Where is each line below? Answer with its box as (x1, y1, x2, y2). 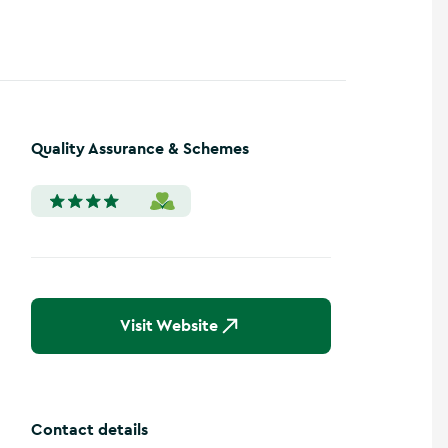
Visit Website (120, 315, 218, 336)
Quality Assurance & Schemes (31, 138, 249, 159)
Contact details (31, 419, 148, 440)
